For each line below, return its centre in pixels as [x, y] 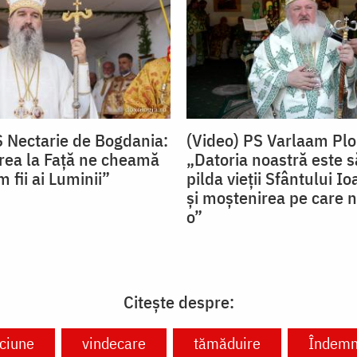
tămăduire [227, 343]
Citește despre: [178, 302]
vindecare [114, 343]
